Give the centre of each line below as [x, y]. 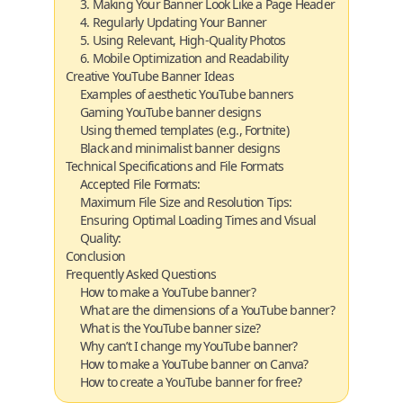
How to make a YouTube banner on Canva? [194, 364]
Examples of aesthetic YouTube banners [187, 94]
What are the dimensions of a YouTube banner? [207, 310]
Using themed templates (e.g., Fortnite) [184, 130]
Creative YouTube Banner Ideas [150, 76]
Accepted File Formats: [140, 184]
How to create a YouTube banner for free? [191, 382]
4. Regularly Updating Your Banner [174, 22]
